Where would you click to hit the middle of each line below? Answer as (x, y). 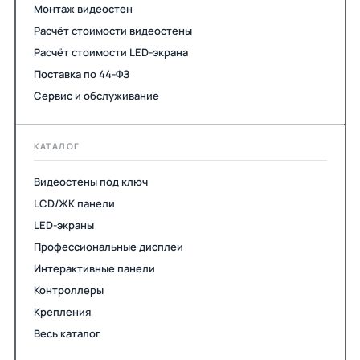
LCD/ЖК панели (74, 203)
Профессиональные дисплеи (108, 246)
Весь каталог (67, 333)
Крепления (62, 311)
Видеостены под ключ (90, 181)
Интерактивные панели (94, 268)
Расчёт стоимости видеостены (112, 30)
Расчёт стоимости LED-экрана (110, 52)
